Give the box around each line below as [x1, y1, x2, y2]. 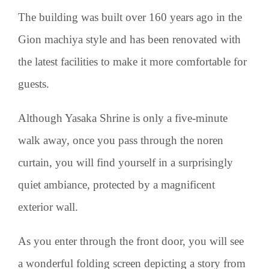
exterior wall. [18, 200, 78, 213]
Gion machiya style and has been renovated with [18, 32, 241, 46]
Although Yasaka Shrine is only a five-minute [18, 111, 228, 124]
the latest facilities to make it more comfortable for [18, 55, 247, 68]
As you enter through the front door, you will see [18, 234, 244, 247]
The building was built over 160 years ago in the [18, 10, 242, 23]
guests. [18, 77, 49, 90]
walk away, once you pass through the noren [18, 133, 223, 147]
